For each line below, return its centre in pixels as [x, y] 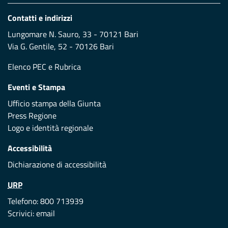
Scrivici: [22, 213]
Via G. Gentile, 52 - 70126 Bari [61, 47]
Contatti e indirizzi [40, 18]
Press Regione [32, 116]
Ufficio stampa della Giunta [54, 104]
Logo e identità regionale [50, 128]
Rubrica [68, 67]
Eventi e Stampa [36, 87]
